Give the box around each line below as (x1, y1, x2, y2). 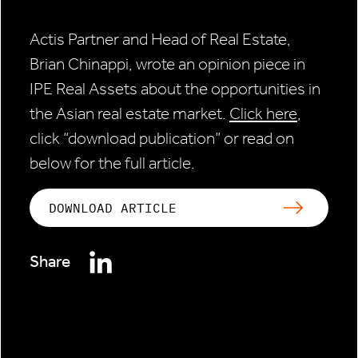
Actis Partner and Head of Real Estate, (30, 30, 291, 50)
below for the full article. (30, 153, 195, 173)
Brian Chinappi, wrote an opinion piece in (30, 54, 305, 74)
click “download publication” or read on (30, 129, 294, 149)
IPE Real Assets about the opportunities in (30, 79, 320, 99)
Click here (229, 104, 297, 124)
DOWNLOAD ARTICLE (49, 200, 177, 217)
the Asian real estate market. (30, 104, 229, 124)
